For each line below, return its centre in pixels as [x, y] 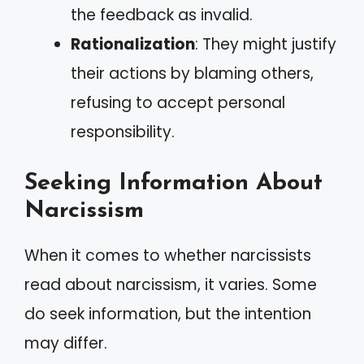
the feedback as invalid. [162, 15]
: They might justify [266, 44]
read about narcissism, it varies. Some [171, 285]
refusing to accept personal [178, 102]
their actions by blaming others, [192, 73]
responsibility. [123, 132]
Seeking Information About [173, 183]
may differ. [66, 343]
